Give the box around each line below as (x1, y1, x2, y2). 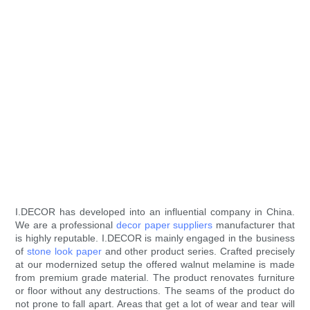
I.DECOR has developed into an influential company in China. (15, 206, 295, 218)
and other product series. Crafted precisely (101, 246, 295, 257)
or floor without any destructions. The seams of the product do (15, 285, 295, 297)
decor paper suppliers (116, 219, 213, 231)
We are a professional (15, 219, 116, 231)
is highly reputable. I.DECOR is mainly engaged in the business (15, 232, 295, 244)
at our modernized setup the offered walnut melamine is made (15, 259, 295, 271)
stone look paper (27, 246, 102, 257)
